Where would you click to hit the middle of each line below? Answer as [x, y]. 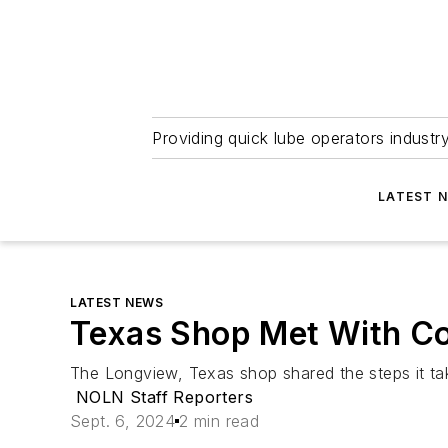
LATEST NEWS [117, 302]
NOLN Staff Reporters [165, 397]
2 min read [219, 421]
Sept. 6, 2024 [123, 421]
